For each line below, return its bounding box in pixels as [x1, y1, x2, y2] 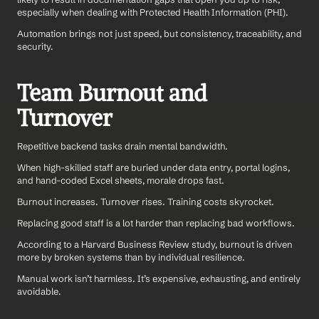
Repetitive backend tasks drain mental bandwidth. [17, 140, 228, 152]
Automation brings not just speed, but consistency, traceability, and [17, 28, 302, 40]
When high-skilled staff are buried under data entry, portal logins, [17, 162, 290, 174]
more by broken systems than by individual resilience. [17, 251, 245, 263]
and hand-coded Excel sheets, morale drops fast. [17, 174, 226, 187]
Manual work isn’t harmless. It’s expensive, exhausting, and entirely [17, 273, 300, 285]
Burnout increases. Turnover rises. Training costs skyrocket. [17, 196, 274, 208]
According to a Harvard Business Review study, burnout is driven [17, 239, 293, 251]
